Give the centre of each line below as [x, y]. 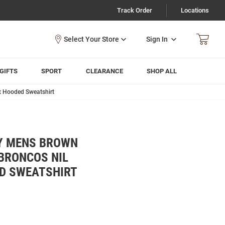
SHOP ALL [162, 71]
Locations [195, 10]
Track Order [135, 10]
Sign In [157, 39]
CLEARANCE [104, 71]
